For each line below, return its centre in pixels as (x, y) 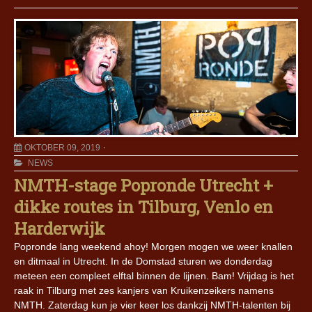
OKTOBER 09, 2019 (62, 148)
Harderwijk (60, 229)
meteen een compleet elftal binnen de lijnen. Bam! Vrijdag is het (154, 276)
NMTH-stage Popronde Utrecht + (143, 186)
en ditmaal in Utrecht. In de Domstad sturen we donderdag (143, 262)
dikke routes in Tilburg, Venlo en (143, 207)
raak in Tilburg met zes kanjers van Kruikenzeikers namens (144, 291)
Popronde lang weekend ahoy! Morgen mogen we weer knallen (153, 247)
